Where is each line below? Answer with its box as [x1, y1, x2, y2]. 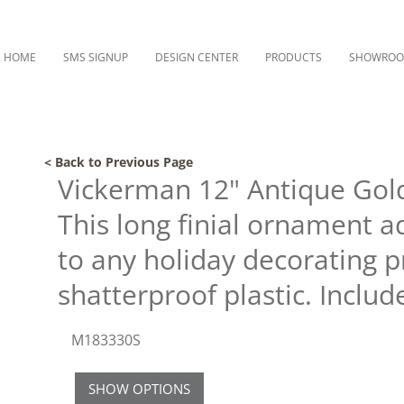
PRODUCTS [265, 50, 322, 65]
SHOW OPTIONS [88, 380, 190, 398]
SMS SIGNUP [63, 50, 128, 65]
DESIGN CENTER [155, 50, 238, 65]
